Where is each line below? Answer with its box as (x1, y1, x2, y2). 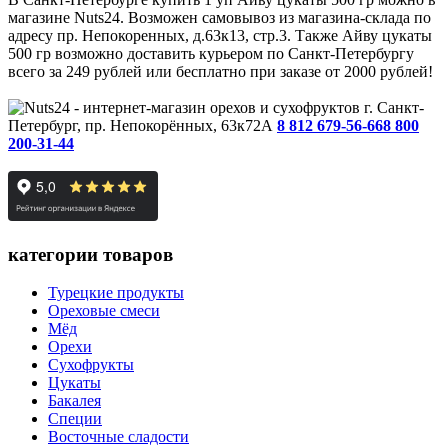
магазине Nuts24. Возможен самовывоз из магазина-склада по (8, 8, 431, 26)
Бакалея (48, 392, 101, 410)
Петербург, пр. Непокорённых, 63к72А (8, 116, 277, 134)
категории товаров (8, 243, 173, 265)
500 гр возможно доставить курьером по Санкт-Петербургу (8, 44, 414, 62)
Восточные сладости (48, 428, 189, 446)
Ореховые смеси (48, 302, 160, 320)
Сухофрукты (48, 356, 134, 374)
